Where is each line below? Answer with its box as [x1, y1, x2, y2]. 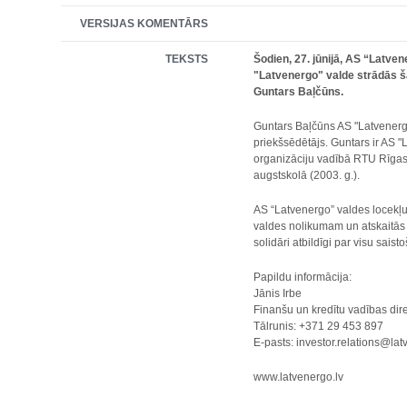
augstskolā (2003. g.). [253, 169, 361, 182]
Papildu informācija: [253, 271, 352, 283]
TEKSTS [165, 53, 209, 65]
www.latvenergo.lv [253, 371, 344, 383]
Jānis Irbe [253, 287, 303, 300]
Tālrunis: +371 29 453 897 [253, 320, 384, 333]
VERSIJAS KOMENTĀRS [80, 17, 209, 30]
